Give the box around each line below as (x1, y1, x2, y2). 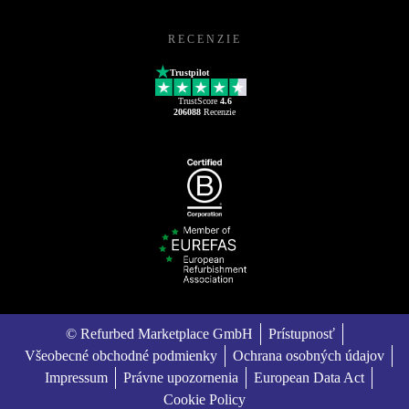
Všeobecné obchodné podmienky (24, 348, 217, 363)
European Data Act (253, 370, 364, 385)
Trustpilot (170, 68, 209, 79)
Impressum (44, 370, 108, 385)
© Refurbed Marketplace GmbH (66, 326, 253, 341)
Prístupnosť (268, 326, 335, 341)
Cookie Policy (163, 392, 246, 407)
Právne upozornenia (122, 370, 238, 385)
